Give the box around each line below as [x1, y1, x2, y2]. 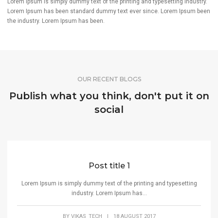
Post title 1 [88, 161, 130, 170]
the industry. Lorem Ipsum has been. [7, 17, 105, 24]
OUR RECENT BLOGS [77, 75, 141, 83]
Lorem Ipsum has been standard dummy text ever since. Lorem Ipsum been [7, 7, 210, 15]
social [94, 103, 124, 115]
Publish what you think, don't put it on [9, 90, 209, 102]
